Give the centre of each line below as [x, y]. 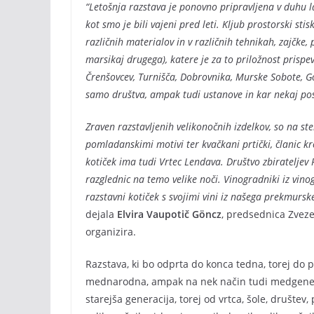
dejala [101, 214]
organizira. [111, 232]
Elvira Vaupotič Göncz [169, 214]
